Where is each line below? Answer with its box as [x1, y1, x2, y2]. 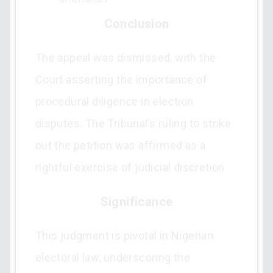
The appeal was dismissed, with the [35, 51, 216, 64]
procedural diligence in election [35, 95, 194, 108]
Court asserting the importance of [35, 73, 207, 86]
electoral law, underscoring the [35, 251, 191, 264]
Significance [100, 194, 173, 209]
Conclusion [104, 16, 169, 31]
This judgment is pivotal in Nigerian [35, 229, 214, 242]
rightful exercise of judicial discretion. [35, 161, 228, 174]
